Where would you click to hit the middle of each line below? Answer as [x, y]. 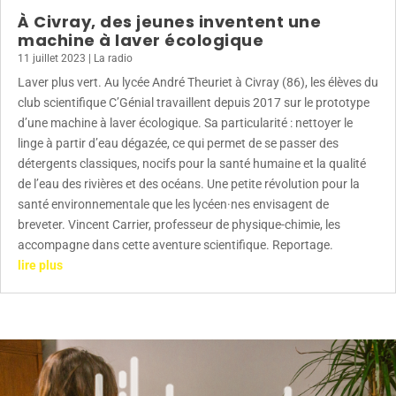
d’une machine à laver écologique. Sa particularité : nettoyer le [185, 123]
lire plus [40, 266]
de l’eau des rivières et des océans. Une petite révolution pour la [189, 184]
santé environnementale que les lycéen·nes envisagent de [173, 205]
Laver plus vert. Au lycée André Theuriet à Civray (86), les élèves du [198, 83]
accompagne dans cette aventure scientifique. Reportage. [175, 245]
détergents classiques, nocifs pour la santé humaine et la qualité [192, 164]
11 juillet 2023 [52, 59]
